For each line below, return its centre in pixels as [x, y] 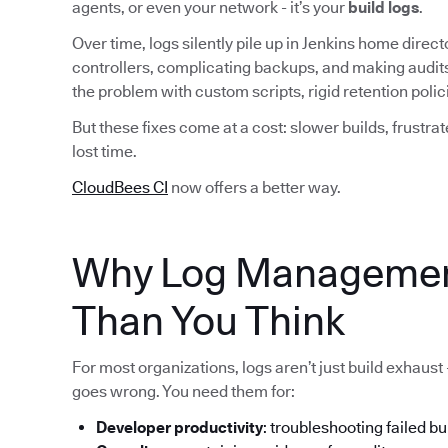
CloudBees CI [120, 188]
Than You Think [208, 320]
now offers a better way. [254, 188]
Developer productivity [179, 428]
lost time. [104, 152]
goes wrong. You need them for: [183, 392]
